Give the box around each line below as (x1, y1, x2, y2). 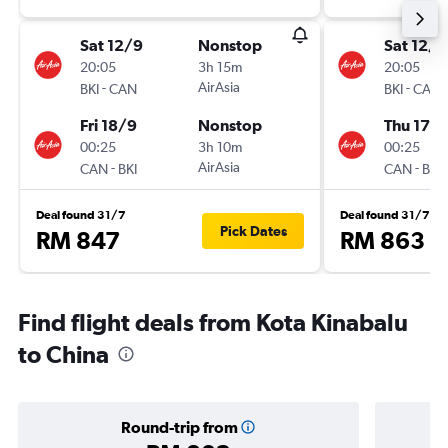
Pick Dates (219, 223, 287, 239)
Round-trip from (120, 418, 238, 436)
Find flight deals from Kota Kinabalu (18, 308, 408, 336)
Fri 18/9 (80, 116, 137, 134)
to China (18, 340, 109, 368)
